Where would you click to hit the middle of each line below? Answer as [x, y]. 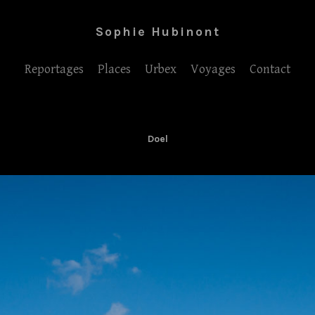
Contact [270, 69]
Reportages [54, 69]
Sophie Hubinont [157, 32]
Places [114, 69]
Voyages [213, 69]
